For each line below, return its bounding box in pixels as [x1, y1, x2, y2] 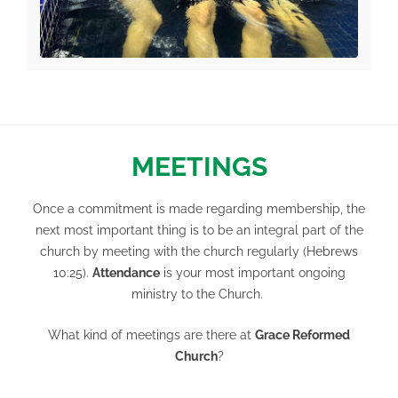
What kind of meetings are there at [48, 328, 255, 343]
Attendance [92, 266, 160, 281]
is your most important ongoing [159, 266, 346, 281]
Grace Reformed [255, 328, 350, 343]
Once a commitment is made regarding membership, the [33, 202, 365, 217]
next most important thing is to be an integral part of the [35, 223, 363, 238]
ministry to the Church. [131, 287, 267, 302]
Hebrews [306, 244, 358, 259]
